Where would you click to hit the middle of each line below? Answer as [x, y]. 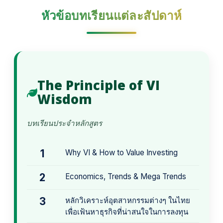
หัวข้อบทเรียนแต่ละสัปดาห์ [111, 15]
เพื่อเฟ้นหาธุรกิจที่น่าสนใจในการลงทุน [127, 212]
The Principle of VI [99, 86]
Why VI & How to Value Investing [121, 153]
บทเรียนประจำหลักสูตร [64, 123]
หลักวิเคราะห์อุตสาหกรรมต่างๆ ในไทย [128, 201]
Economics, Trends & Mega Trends [126, 177]
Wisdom [65, 100]
